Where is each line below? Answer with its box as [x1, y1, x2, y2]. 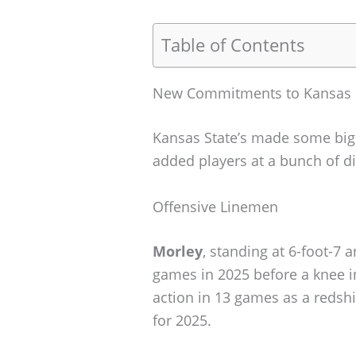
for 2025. [153, 310, 211, 330]
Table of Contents [161, 33, 305, 56]
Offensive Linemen [153, 196, 278, 216]
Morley [153, 241, 203, 261]
